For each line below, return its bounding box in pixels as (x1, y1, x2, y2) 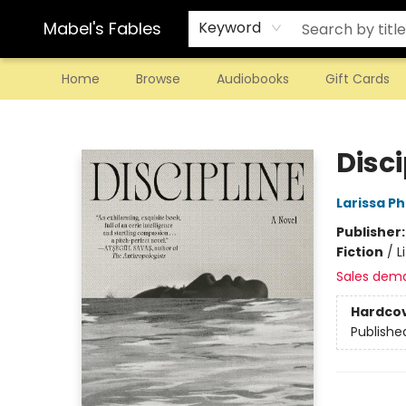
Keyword (198, 17, 261, 38)
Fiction (335, 243, 383, 261)
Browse (136, 70, 180, 88)
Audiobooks (217, 70, 289, 88)
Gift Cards (325, 70, 390, 88)
